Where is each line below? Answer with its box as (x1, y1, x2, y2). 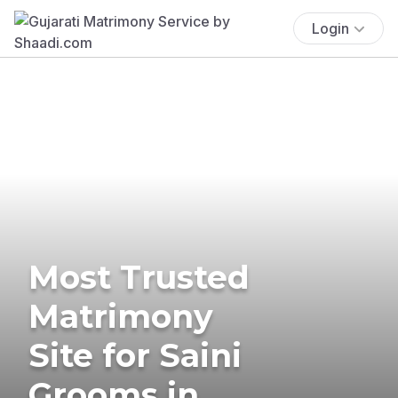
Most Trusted (28, 257, 250, 297)
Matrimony (28, 296, 213, 336)
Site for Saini (28, 335, 242, 375)
